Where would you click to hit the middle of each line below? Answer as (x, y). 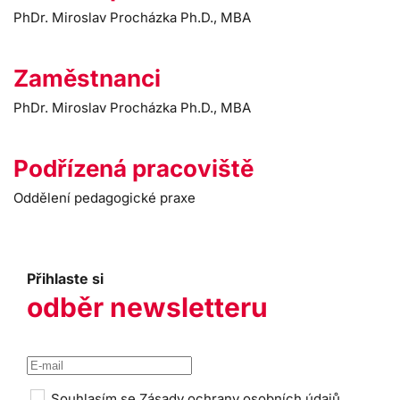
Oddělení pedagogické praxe (104, 198)
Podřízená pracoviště (133, 168)
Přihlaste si (65, 279)
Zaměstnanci (87, 78)
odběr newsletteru (147, 307)
